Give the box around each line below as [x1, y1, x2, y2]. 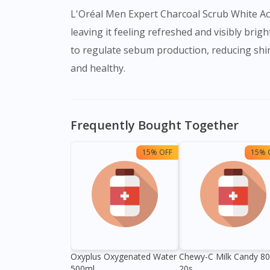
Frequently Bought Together [71, 117, 239, 134]
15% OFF [142, 147, 172, 158]
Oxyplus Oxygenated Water [71, 251, 177, 263]
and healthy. [71, 61, 125, 75]
